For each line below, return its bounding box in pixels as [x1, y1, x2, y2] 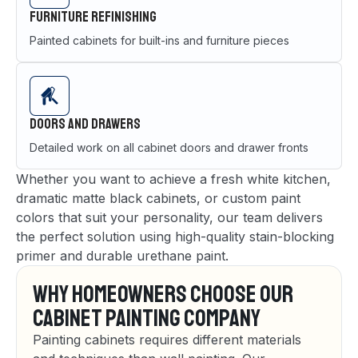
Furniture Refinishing [30, 7, 157, 26]
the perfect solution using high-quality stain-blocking [16, 228, 334, 245]
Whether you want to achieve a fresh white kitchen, [16, 170, 331, 187]
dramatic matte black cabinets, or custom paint [16, 189, 300, 206]
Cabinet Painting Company [33, 302, 261, 333]
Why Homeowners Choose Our [33, 278, 293, 309]
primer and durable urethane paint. [16, 247, 229, 264]
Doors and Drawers [30, 114, 141, 133]
